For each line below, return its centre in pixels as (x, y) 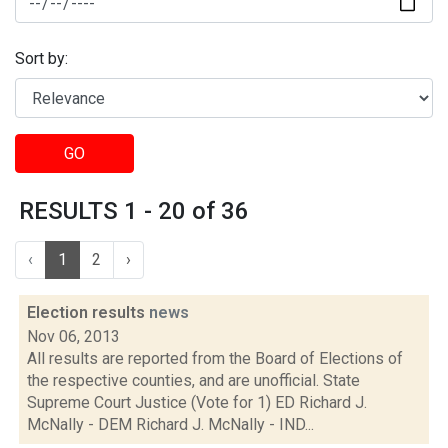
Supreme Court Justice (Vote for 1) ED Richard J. (197, 402)
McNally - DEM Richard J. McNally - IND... (170, 424)
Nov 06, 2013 (73, 336)
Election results (88, 312)
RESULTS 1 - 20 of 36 (134, 211)
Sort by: (41, 59)
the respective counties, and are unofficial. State (193, 380)
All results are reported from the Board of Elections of (215, 358)
